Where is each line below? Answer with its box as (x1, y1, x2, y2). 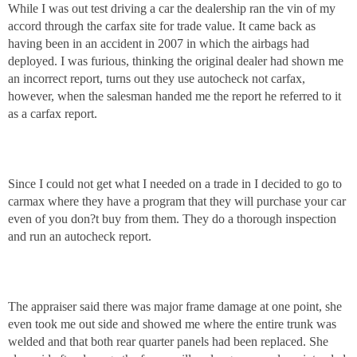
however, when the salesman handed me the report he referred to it (8, 89, 341, 104)
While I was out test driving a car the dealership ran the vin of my (8, 2, 335, 16)
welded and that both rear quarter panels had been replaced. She (8, 335, 328, 349)
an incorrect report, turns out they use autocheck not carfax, (8, 72, 305, 86)
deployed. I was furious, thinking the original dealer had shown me (8, 54, 343, 69)
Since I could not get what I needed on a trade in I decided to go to (8, 177, 342, 191)
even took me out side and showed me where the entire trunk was (8, 317, 336, 331)
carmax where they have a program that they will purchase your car (8, 194, 346, 209)
